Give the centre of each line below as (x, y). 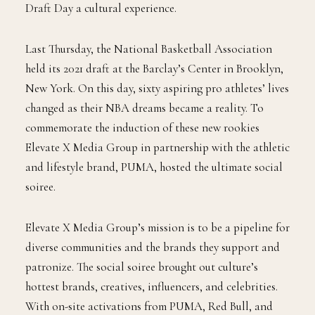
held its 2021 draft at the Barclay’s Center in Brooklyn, (154, 104)
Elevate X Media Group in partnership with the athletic (157, 183)
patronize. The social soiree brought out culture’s (142, 302)
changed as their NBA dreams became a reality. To (144, 143)
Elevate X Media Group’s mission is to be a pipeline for (157, 263)
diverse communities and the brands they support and (153, 283)
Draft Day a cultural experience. (101, 44)
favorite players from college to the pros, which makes (153, 24)
